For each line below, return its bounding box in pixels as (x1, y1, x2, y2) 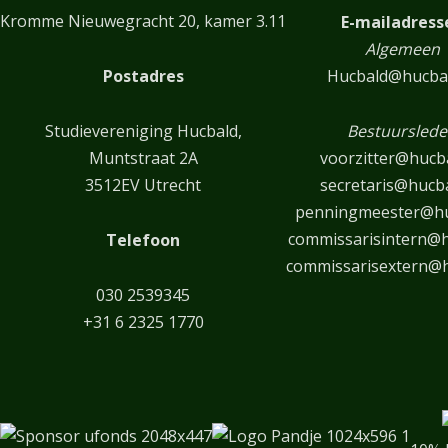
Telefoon (106, 228, 180, 251)
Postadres (102, 64, 184, 87)
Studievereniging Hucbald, (44, 119, 242, 142)
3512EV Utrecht (85, 173, 201, 196)
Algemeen (364, 37, 440, 60)
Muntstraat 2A (88, 146, 198, 169)
